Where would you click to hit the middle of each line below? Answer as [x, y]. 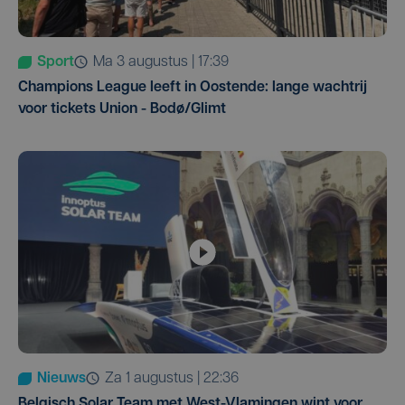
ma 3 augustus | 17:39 [167, 62]
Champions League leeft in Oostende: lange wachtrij [193, 87]
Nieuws [61, 378]
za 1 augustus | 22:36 [176, 378]
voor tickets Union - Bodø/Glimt [122, 109]
